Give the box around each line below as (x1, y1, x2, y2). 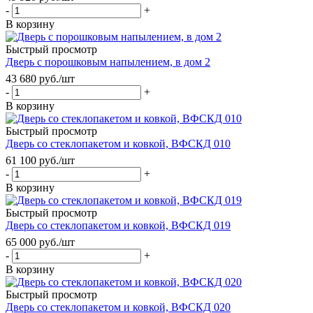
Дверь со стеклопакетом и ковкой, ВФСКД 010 (6, 137, 231, 150)
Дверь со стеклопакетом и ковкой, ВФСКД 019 (6, 219, 231, 231)
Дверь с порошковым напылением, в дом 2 (6, 55, 210, 68)
